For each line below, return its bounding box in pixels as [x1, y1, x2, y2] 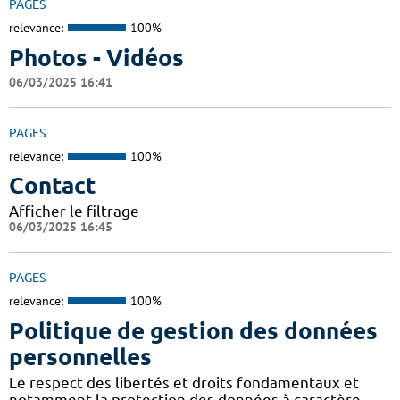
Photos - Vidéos [9, 44, 184, 71]
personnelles [9, 343, 152, 370]
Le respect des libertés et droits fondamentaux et [9, 373, 359, 391]
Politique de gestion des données [9, 317, 378, 344]
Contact [9, 172, 96, 199]
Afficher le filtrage [9, 203, 139, 221]
